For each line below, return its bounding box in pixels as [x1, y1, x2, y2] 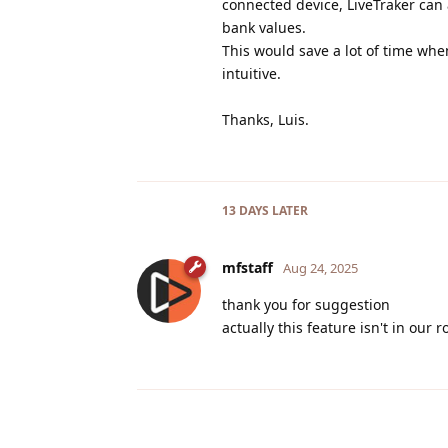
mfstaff [222, 257, 273, 277]
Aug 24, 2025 [283, 258, 358, 277]
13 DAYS [222, 201, 269, 219]
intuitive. [222, 63, 281, 83]
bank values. [222, 17, 306, 37]
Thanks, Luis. [222, 109, 309, 129]
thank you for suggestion [222, 294, 390, 314]
